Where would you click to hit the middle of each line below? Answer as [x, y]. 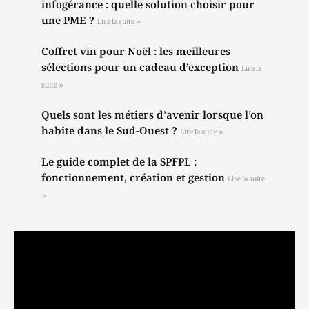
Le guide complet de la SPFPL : [119, 161]
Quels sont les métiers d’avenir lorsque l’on [152, 114]
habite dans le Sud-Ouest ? [111, 130]
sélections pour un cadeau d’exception [141, 67]
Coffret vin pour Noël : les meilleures [136, 51]
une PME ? [69, 20]
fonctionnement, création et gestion [134, 177]
